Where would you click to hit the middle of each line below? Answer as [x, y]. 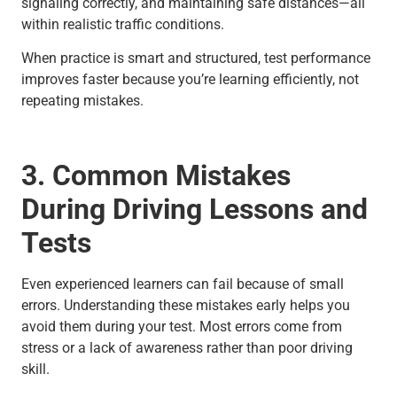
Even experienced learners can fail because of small [183, 284]
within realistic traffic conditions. [123, 24]
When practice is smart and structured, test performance [196, 58]
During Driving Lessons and [195, 209]
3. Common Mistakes [156, 175]
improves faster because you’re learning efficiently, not [190, 80]
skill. [35, 369]
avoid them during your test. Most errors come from [182, 326]
